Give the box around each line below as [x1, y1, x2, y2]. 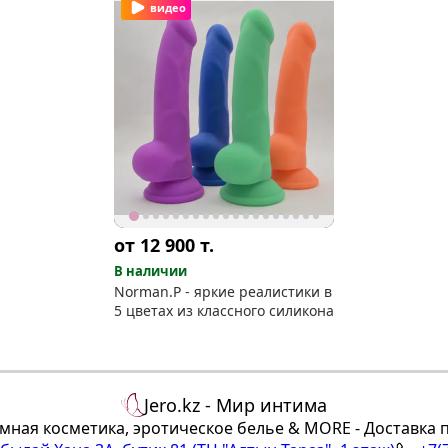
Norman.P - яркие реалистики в [114, 281, 332, 301]
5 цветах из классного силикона [114, 300, 334, 320]
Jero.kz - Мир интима [144, 392, 328, 417]
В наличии [114, 261, 187, 280]
